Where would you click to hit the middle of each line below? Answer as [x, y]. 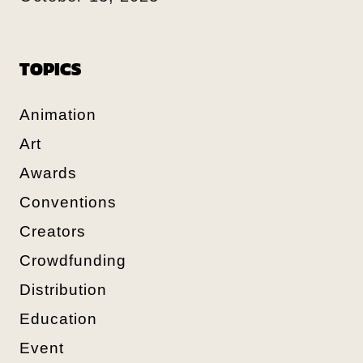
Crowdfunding [73, 260]
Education [58, 318]
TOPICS [50, 68]
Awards [48, 173]
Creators [53, 231]
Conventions [68, 202]
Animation [58, 114]
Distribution [63, 289]
